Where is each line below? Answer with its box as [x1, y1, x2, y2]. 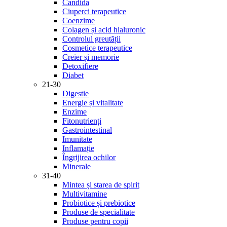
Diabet [62, 71, 84, 80]
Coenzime [62, 16, 95, 25]
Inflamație [62, 144, 94, 153]
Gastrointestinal [62, 126, 112, 134]
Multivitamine [62, 190, 107, 198]
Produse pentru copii [62, 217, 128, 225]
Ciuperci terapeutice [62, 7, 126, 16]
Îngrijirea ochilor [62, 153, 116, 162]
